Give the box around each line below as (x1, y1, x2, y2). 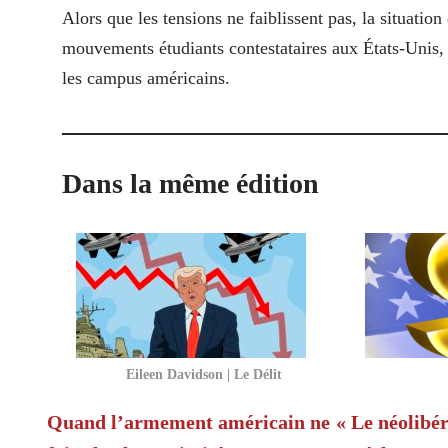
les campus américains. (62, 67, 235, 88)
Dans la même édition (62, 167, 319, 199)
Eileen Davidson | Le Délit (126, 365, 282, 382)
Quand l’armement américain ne (47, 410, 330, 433)
